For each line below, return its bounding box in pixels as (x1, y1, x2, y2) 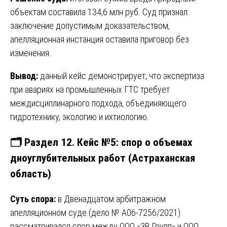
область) (10, 167, 51, 180)
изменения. (10, 47, 51, 58)
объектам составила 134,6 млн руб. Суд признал (10, 6, 187, 17)
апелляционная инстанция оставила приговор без (10, 33, 189, 45)
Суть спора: (10, 193, 56, 204)
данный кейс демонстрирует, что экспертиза (38, 70, 204, 81)
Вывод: (10, 70, 38, 81)
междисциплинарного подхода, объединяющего (10, 97, 186, 108)
